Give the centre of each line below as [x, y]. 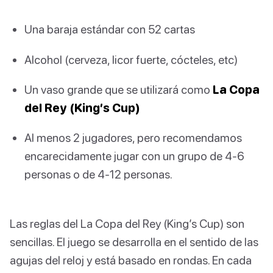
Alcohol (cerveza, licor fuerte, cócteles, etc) [131, 59]
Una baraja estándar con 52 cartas [110, 29]
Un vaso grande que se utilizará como [119, 89]
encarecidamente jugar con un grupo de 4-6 [134, 155]
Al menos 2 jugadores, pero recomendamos [133, 137]
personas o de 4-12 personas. [98, 174]
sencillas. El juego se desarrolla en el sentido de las [134, 242]
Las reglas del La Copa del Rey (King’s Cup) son [127, 224]
